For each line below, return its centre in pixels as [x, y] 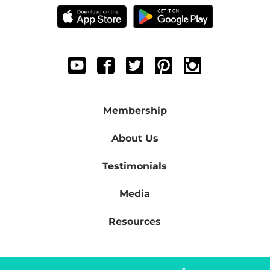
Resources [135, 222]
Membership [135, 111]
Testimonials [135, 166]
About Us [135, 139]
